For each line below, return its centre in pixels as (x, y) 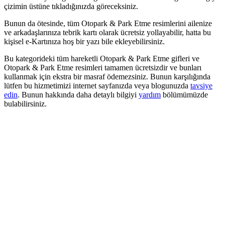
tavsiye (201, 85)
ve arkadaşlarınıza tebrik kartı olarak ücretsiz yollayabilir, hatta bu (107, 32)
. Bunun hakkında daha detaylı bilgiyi (78, 94)
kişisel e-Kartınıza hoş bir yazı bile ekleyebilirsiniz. (84, 41)
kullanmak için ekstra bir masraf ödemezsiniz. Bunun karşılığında (107, 76)
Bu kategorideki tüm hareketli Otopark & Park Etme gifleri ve (102, 58)
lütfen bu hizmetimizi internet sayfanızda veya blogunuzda (97, 85)
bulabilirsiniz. (25, 103)
